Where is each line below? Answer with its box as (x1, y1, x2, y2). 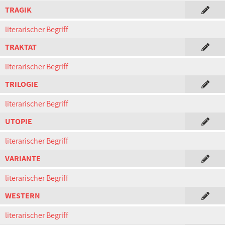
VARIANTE (5, 153, 41, 164)
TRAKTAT (5, 42, 37, 52)
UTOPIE (5, 116, 32, 127)
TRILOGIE (5, 79, 38, 89)
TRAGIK (5, 5, 32, 15)
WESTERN (5, 190, 40, 201)
